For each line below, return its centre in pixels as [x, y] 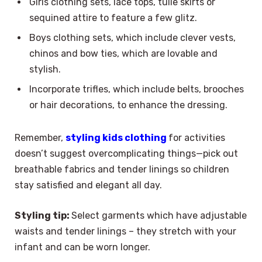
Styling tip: [43, 215]
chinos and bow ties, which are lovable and [123, 54]
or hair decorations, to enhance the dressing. [128, 105]
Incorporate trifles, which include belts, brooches [137, 89]
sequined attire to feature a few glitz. [113, 18]
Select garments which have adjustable [159, 215]
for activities [197, 138]
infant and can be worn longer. [82, 247]
